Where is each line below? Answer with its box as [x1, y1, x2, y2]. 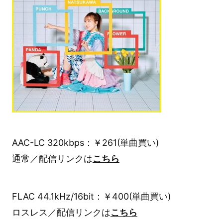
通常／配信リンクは [11, 153, 93, 164]
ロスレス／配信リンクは [11, 207, 111, 218]
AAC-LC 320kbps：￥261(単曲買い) [11, 137, 159, 148]
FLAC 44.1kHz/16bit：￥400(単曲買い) [11, 191, 171, 202]
